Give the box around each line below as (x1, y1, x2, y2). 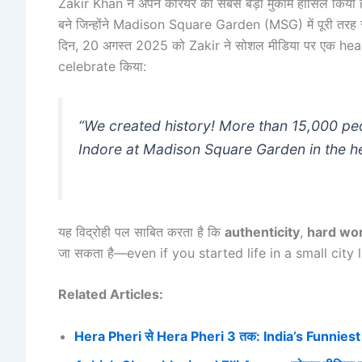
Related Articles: (58, 286, 163, 303)
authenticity (225, 223, 300, 240)
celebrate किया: (58, 57, 146, 74)
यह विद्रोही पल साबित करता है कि (58, 223, 225, 240)
